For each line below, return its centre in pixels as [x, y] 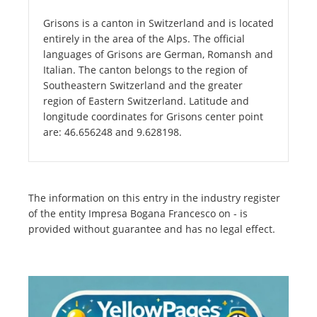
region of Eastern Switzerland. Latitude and [146, 101]
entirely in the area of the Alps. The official [144, 39]
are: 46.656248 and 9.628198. [113, 132]
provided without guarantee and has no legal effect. [152, 229]
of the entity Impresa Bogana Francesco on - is [138, 214]
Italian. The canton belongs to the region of [145, 70]
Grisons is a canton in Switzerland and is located [158, 23]
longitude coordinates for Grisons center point [153, 117]
